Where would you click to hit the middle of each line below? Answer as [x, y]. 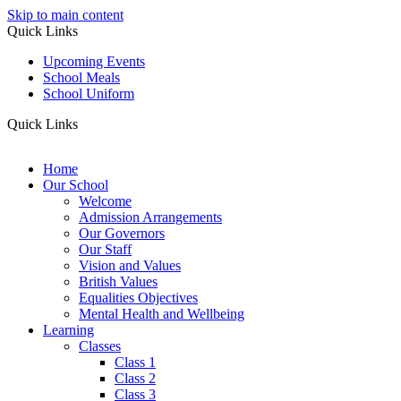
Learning [68, 330]
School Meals [81, 77]
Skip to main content [65, 15]
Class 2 [135, 378]
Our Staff [105, 249]
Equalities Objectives [138, 298]
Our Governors [122, 233]
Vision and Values [130, 265]
